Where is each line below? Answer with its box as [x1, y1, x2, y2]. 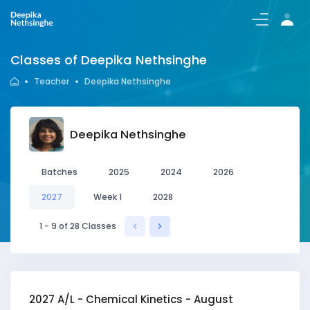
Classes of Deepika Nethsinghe [10, 51, 207, 69]
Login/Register [217, 12, 279, 24]
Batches [42, 166, 77, 178]
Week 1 [93, 191, 122, 203]
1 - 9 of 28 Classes [39, 220, 116, 232]
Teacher [34, 75, 69, 87]
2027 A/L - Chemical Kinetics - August [29, 292, 233, 307]
